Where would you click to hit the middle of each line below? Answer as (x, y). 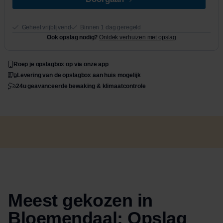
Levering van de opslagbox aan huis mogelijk (79, 75)
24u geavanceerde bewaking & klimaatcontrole (81, 86)
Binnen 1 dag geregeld (111, 28)
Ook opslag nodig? (72, 38)
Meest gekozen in (80, 201)
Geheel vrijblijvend (46, 28)
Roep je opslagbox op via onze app (61, 64)
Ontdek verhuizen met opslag (138, 38)
